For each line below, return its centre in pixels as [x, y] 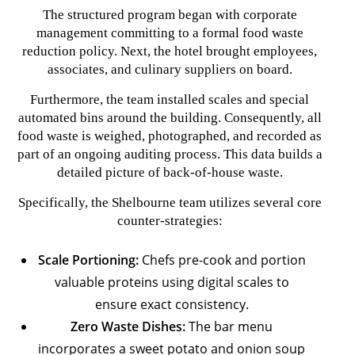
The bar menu [229, 326]
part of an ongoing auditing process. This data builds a [170, 154]
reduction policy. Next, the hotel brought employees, [170, 51]
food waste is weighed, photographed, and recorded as [170, 136]
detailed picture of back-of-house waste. [170, 172]
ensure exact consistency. [172, 304]
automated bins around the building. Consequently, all [170, 117]
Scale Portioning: [88, 260]
